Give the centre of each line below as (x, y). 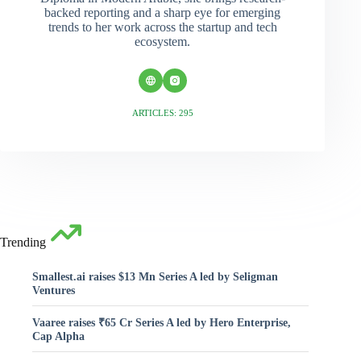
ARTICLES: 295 (162, 112)
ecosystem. (163, 41)
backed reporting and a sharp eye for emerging (163, 12)
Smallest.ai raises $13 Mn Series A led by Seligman (155, 276)
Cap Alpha (58, 336)
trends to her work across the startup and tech (162, 27)
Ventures (54, 290)
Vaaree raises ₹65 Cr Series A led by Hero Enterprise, (162, 322)
